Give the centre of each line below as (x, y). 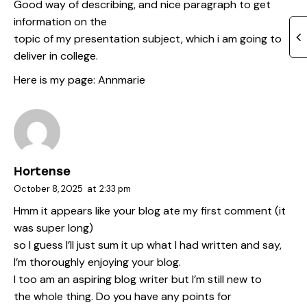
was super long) (53, 228)
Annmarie (122, 79)
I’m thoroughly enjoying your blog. (97, 262)
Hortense (42, 171)
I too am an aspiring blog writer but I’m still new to (138, 280)
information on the (60, 22)
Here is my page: (56, 79)
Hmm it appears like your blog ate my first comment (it (150, 211)
